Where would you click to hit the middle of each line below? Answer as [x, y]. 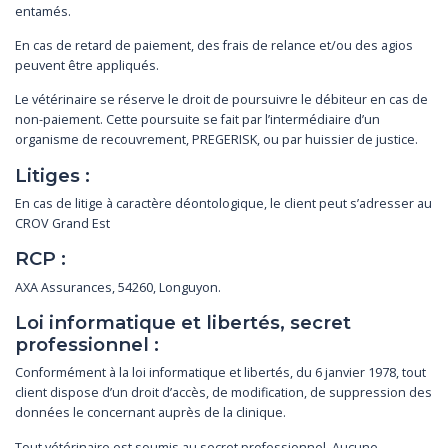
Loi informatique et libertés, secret [183, 322]
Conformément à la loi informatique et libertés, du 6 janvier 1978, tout [220, 373]
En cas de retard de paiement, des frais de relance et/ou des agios [214, 46]
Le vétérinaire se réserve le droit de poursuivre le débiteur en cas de [221, 100]
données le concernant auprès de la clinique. [150, 413]
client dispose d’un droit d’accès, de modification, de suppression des [223, 393]
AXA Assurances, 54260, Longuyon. [118, 287]
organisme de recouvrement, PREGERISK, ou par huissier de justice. [216, 140]
